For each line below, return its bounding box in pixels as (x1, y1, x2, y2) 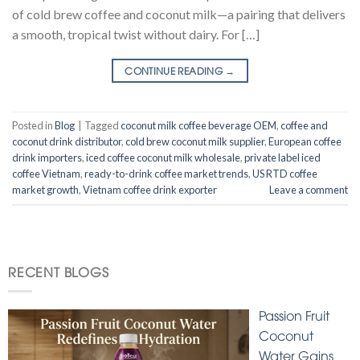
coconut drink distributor (12, 135, 121, 149)
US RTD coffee (252, 167, 317, 181)
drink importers (12, 151, 82, 165)
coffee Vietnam (12, 167, 80, 181)
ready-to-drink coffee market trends (84, 167, 248, 181)
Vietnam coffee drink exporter (83, 183, 217, 197)
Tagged (84, 119, 121, 133)
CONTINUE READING (125, 63, 226, 77)
